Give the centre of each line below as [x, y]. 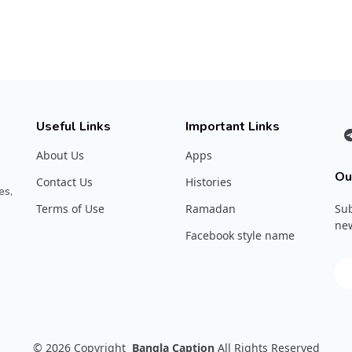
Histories [209, 181]
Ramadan [211, 208]
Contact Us [64, 181]
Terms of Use [70, 208]
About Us [60, 155]
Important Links [233, 126]
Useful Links [73, 126]
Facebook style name [240, 235]
